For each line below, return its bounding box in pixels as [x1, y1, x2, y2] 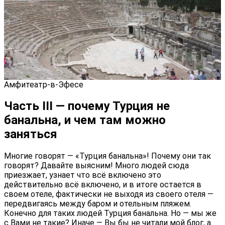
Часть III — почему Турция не [4, 99, 170, 114]
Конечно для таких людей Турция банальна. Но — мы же [4, 208, 216, 218]
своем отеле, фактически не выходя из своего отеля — [4, 189, 213, 199]
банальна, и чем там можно [4, 113, 166, 128]
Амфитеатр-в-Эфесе [4, 79, 83, 89]
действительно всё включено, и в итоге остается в [4, 180, 201, 190]
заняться [4, 127, 57, 142]
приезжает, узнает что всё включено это [4, 170, 161, 180]
